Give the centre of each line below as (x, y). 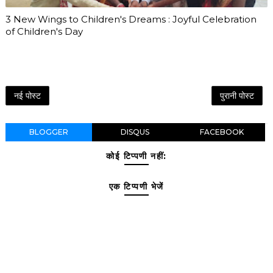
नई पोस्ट (27, 95)
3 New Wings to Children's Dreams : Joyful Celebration (131, 19)
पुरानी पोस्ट (237, 95)
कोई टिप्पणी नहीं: (136, 156)
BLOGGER (48, 132)
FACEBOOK (222, 132)
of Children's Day (44, 31)
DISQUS (135, 132)
